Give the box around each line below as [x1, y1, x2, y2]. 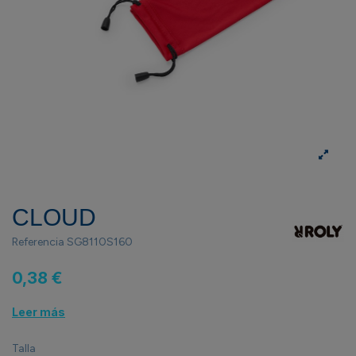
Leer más [12, 305, 65, 319]
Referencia [12, 235, 64, 250]
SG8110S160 [67, 235, 133, 250]
